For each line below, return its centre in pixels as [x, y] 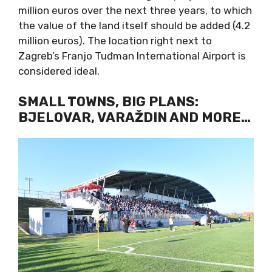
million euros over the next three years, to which [135, 10]
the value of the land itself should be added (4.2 [134, 25]
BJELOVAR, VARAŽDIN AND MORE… [134, 117]
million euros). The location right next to [115, 40]
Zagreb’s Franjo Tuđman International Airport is [132, 56]
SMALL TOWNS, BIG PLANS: [108, 102]
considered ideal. [59, 71]
